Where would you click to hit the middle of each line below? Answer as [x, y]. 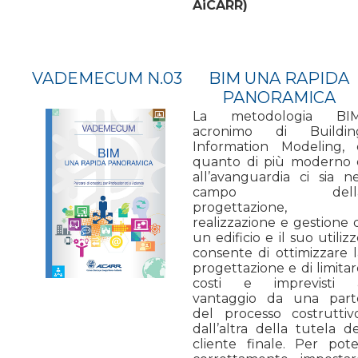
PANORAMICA [278, 97]
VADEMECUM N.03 [107, 78]
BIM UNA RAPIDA [278, 78]
